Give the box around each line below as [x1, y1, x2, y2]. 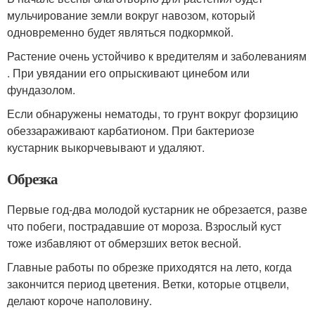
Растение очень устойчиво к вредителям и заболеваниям [7, 48, 307, 65]
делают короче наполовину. [7, 292, 152, 309]
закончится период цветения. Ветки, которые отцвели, [7, 276, 289, 292]
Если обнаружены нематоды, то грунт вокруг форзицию [7, 105, 298, 122]
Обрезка [7, 168, 58, 190]
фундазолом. [7, 82, 75, 98]
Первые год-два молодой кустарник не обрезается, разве [7, 201, 307, 218]
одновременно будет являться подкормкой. [7, 24, 233, 41]
